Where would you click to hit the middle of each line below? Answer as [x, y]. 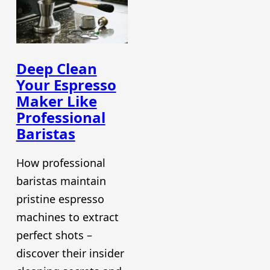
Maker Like [56, 101]
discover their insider [70, 253]
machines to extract [67, 217]
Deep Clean [56, 69]
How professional [61, 162]
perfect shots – [54, 235]
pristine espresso [60, 199]
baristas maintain [61, 181]
